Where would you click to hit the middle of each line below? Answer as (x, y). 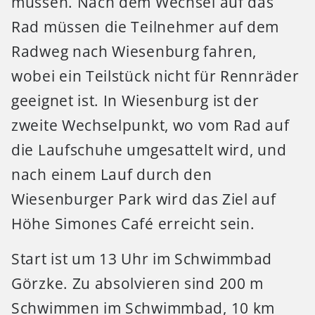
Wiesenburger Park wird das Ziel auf (144, 199)
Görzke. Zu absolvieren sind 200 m (138, 283)
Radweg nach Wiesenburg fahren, (134, 52)
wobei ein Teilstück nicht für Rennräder (155, 76)
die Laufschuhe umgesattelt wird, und (149, 150)
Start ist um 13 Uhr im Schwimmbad (142, 258)
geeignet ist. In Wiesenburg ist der (135, 101)
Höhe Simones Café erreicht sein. (133, 224)
